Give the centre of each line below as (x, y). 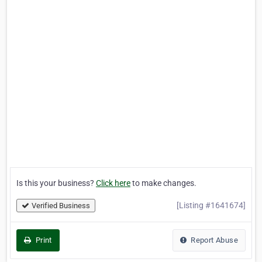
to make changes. (163, 183)
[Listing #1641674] (211, 205)
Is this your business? (56, 183)
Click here (113, 183)
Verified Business (61, 206)
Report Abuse (213, 240)
